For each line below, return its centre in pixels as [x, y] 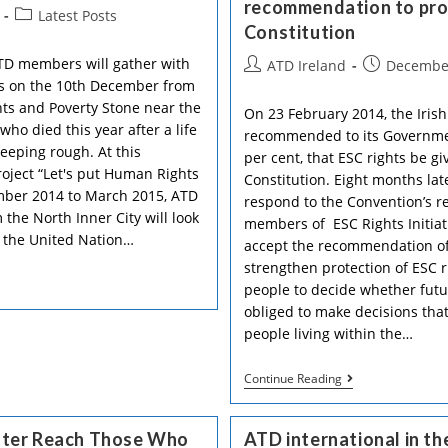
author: [267, 85]
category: [44, 35]
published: [397, 85]
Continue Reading [292, 378]
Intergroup [376, 56]
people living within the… [328, 333]
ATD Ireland [306, 65]
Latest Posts [77, 15]
